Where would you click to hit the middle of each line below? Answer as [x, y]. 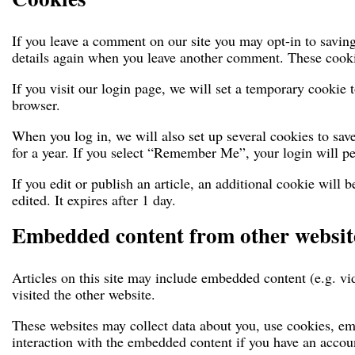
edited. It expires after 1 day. [94, 200]
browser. [36, 105]
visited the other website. [84, 294]
